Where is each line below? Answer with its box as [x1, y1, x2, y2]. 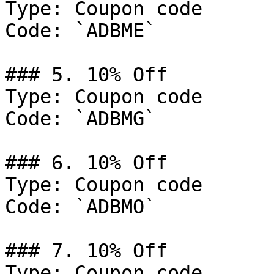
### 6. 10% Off [5, 152, 168, 174]
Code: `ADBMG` [5, 108, 156, 130]
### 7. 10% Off [5, 240, 168, 262]
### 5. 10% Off [5, 64, 168, 86]
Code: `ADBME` [5, 20, 156, 42]
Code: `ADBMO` [5, 196, 156, 218]
